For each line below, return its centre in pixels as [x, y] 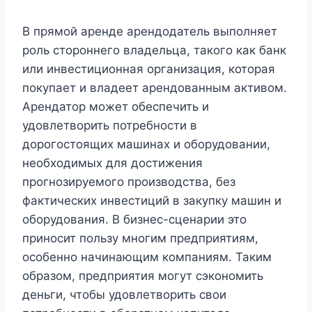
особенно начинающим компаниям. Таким [147, 257]
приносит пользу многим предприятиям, [140, 239]
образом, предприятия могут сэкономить [143, 276]
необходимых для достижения [112, 163]
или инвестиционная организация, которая [149, 69]
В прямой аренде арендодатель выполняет [150, 32]
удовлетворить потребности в [110, 126]
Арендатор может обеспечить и [116, 107]
